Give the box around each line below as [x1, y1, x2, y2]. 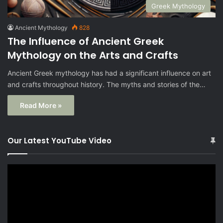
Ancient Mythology [15, 23, 68, 31]
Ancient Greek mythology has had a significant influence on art [7, 68, 211, 77]
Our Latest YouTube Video [7, 135, 111, 146]
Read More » [20, 101, 62, 110]
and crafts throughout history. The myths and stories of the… [7, 80, 206, 89]
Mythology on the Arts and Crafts [7, 48, 178, 62]
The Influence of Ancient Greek [7, 34, 164, 48]
